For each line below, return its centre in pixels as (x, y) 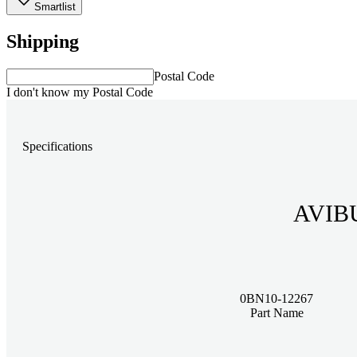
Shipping (43, 41)
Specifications (57, 147)
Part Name (277, 312)
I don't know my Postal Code (80, 92)
